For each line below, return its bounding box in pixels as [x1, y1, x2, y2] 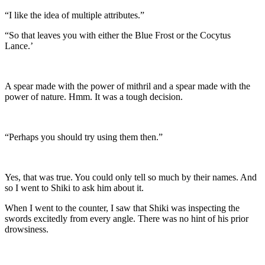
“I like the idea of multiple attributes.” [5, 9, 144, 20]
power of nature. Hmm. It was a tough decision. [5, 91, 183, 102]
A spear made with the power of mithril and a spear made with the [5, 80, 250, 91]
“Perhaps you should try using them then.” [5, 131, 163, 142]
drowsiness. [5, 224, 49, 234]
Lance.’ [5, 40, 33, 51]
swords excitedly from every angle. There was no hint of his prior [5, 213, 248, 224]
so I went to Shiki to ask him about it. [5, 182, 144, 193]
